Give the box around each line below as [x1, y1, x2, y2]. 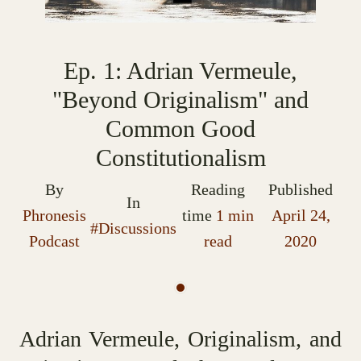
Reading [191, 180, 246, 198]
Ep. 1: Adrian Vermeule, [64, 57, 297, 84]
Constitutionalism [95, 144, 266, 171]
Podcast [29, 232, 81, 250]
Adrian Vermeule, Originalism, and [19, 326, 342, 351]
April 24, [271, 206, 330, 224]
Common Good [106, 115, 255, 142]
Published [268, 180, 334, 198]
